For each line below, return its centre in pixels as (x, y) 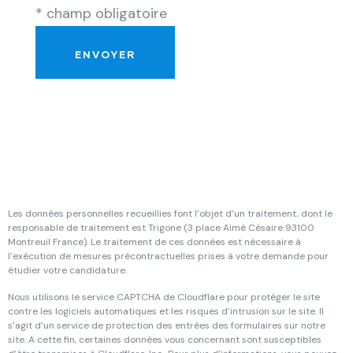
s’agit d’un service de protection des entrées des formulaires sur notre (167, 325)
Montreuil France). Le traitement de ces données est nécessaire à (154, 242)
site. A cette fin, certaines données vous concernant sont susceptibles (165, 340)
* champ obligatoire (101, 13)
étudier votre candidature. (67, 270)
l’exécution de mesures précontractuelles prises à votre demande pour (168, 256)
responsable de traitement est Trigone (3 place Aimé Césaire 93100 (161, 228)
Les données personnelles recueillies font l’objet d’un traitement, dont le (170, 214)
